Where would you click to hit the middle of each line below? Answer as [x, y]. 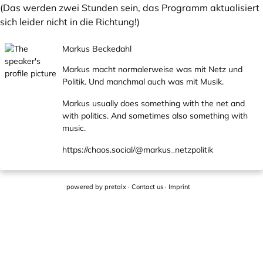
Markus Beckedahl [97, 49]
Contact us [147, 187]
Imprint [179, 187]
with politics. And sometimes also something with [155, 116]
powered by [85, 187]
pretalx [115, 187]
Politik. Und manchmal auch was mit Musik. [143, 82]
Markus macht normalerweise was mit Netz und [152, 69]
